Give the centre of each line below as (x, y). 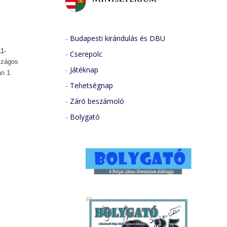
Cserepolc (86, 54)
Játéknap (84, 69)
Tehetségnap (91, 85)
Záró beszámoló (97, 101)
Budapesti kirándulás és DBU (117, 38)
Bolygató (85, 117)
